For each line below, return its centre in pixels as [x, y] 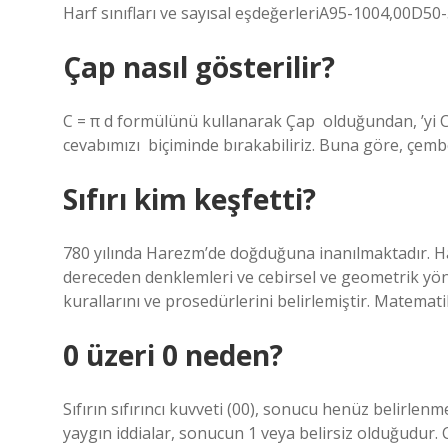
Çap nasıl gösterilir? [199, 67]
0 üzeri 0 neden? [173, 355]
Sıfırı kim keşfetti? [189, 199]
